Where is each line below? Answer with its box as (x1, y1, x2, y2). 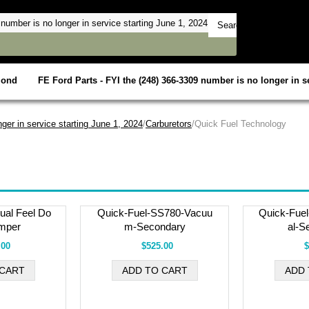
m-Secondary (123, 220, 186, 232)
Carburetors (146, 118, 192, 129)
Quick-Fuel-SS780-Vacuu (97, 206, 212, 219)
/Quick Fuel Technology (192, 118, 286, 129)
